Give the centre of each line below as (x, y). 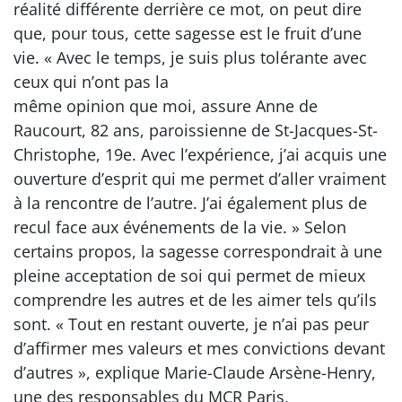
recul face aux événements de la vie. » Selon (180, 227)
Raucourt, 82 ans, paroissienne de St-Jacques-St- (196, 130)
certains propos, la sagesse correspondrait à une (198, 251)
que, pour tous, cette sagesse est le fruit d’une (188, 33)
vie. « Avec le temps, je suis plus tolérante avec (190, 57)
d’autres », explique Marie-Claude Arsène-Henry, (195, 372)
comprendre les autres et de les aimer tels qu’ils (195, 300)
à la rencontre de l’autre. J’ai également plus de (190, 203)
